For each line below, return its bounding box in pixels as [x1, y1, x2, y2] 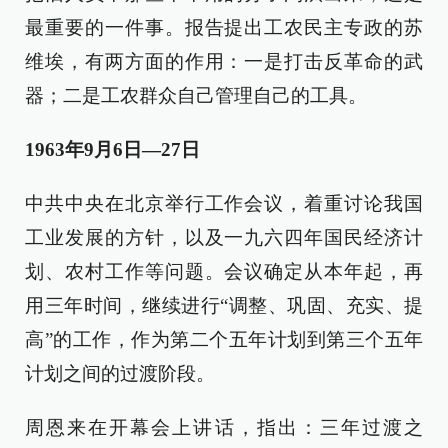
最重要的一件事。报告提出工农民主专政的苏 [25, 17, 423, 38]
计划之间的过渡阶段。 [25, 363, 215, 384]
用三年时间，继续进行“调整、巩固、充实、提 [25, 295, 423, 316]
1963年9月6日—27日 [25, 139, 200, 160]
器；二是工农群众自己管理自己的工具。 [25, 85, 367, 106]
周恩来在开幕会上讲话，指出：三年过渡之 [25, 417, 423, 438]
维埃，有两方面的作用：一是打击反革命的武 [25, 51, 423, 72]
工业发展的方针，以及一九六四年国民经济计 [25, 227, 423, 248]
